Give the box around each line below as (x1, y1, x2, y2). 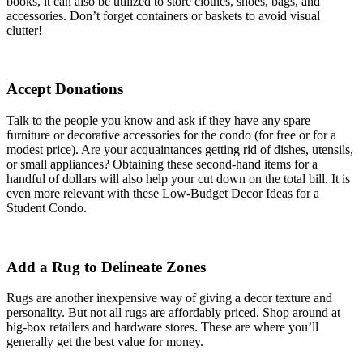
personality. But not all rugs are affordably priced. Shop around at (6, 305, 340, 320)
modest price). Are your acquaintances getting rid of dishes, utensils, (6, 142, 353, 156)
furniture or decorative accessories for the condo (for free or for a (6, 127, 336, 142)
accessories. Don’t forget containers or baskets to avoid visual (6, 8, 320, 23)
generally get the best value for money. (6, 335, 203, 349)
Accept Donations (6, 80, 123, 98)
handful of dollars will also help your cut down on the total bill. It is (6, 171, 350, 186)
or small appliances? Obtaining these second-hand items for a (6, 156, 318, 171)
